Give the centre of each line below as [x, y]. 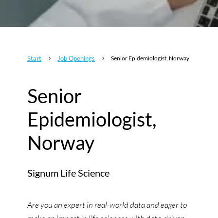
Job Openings [76, 58]
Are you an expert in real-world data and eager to [107, 204]
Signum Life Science [68, 173]
